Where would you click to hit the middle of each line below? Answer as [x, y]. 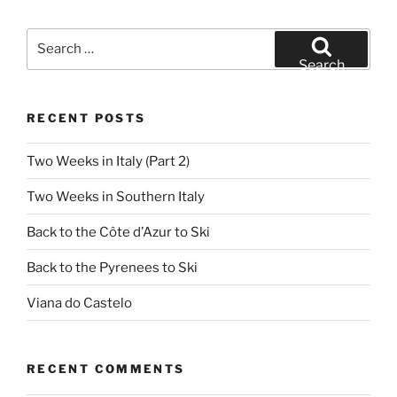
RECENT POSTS [86, 117]
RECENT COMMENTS [106, 369]
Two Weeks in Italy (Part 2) [108, 161]
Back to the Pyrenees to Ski [112, 267]
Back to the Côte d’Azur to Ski [118, 232]
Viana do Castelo [79, 303]
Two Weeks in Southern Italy [116, 196]
